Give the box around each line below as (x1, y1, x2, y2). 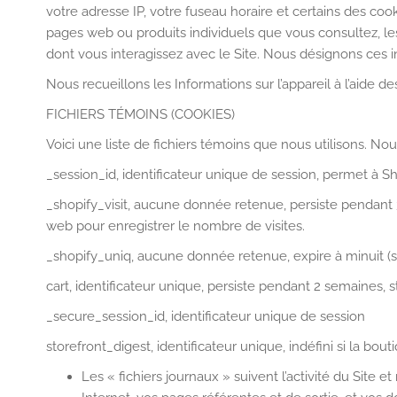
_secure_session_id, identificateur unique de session (46, 308, 365, 324)
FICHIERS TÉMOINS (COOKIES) (46, 106, 235, 122)
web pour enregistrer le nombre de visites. (46, 218, 305, 234)
